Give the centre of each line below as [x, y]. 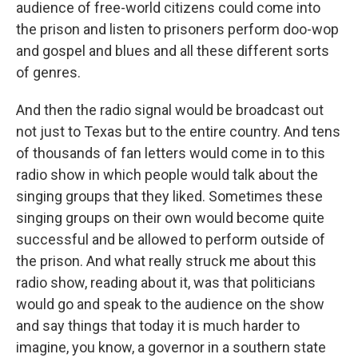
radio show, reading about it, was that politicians [166, 282]
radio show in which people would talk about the [167, 175]
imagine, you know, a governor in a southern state [171, 347]
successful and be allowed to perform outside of [171, 239]
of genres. [48, 72]
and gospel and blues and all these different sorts [173, 51]
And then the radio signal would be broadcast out [170, 110]
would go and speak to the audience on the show [170, 304]
